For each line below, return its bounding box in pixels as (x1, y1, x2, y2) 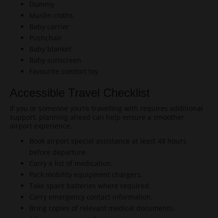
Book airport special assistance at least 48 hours (29, 136, 186, 145)
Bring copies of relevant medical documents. (29, 203, 175, 213)
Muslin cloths (29, 11, 73, 20)
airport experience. (10, 121, 72, 130)
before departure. (29, 147, 88, 157)
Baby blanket (29, 44, 72, 54)
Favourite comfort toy (29, 67, 98, 76)
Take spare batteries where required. (29, 181, 151, 190)
